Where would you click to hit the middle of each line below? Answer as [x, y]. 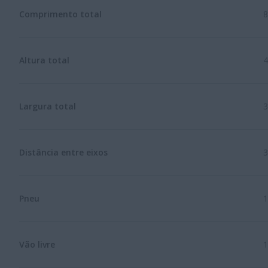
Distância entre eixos [63, 152]
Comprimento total [60, 14]
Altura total [44, 60]
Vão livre [37, 244]
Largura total [48, 106]
